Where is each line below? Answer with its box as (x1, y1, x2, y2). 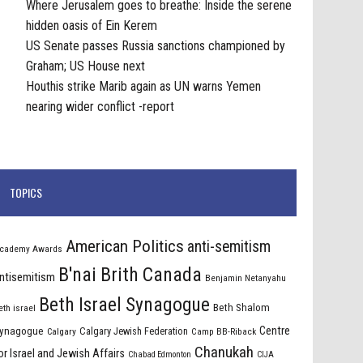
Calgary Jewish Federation (79, 324, 189, 337)
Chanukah (194, 342, 254, 361)
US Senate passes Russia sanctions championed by (26, 37, 286, 53)
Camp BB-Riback (191, 325, 257, 337)
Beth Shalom (213, 301, 271, 314)
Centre (259, 322, 291, 338)
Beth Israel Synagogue (39, 293, 211, 316)
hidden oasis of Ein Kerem (26, 17, 158, 33)
